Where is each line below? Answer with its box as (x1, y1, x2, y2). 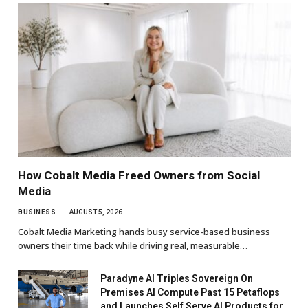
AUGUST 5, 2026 (69, 208, 122, 217)
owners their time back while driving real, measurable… (18, 239, 247, 252)
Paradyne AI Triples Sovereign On (100, 273, 253, 285)
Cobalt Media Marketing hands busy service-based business (18, 225, 270, 239)
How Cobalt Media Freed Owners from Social (18, 168, 260, 183)
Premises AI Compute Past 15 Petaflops (100, 287, 280, 298)
